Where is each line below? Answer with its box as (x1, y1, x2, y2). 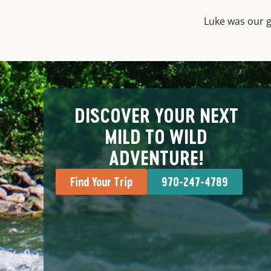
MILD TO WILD (105, 125, 207, 149)
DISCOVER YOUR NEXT (74, 104, 238, 128)
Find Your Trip (70, 175, 132, 189)
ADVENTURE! (109, 146, 203, 170)
